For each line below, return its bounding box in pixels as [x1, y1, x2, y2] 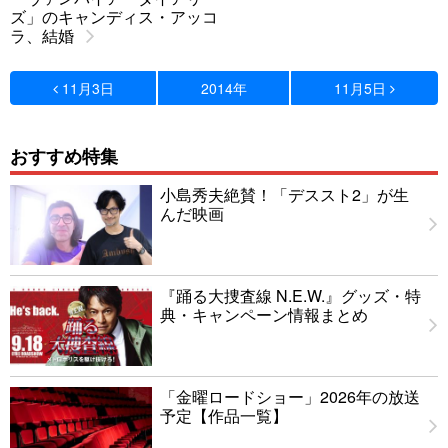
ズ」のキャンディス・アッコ [10, 4, 218, 28]
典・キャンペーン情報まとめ [160, 303, 368, 327]
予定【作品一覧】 [160, 404, 288, 428]
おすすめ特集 [10, 142, 118, 170]
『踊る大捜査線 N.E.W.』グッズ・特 [160, 284, 421, 308]
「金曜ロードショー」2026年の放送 [160, 385, 420, 409]
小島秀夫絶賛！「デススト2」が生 [160, 183, 409, 207]
